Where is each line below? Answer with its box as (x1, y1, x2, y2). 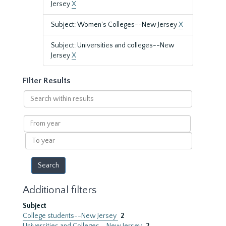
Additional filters (23, 184, 96, 196)
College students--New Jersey (23, 212, 118, 220)
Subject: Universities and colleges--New (51, 41, 175, 49)
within (23, 101, 44, 109)
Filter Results (23, 76, 71, 85)
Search (23, 91, 45, 99)
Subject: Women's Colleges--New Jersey (51, 21, 179, 29)
